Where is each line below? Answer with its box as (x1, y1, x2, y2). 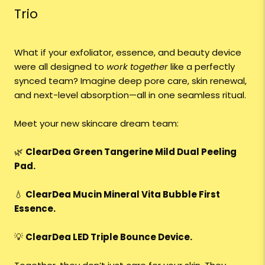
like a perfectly (168, 60, 235, 73)
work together (106, 60, 168, 73)
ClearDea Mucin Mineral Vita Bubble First (25, 188, 220, 201)
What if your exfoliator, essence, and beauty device (14, 46, 241, 59)
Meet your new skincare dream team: (14, 117, 179, 130)
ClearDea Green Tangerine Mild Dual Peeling (25, 146, 237, 159)
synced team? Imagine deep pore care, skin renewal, (14, 75, 247, 88)
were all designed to (14, 60, 106, 73)
